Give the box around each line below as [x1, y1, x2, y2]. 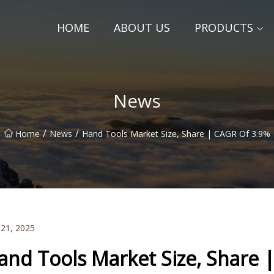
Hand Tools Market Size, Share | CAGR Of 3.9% [81, 127, 270, 139]
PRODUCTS [194, 20, 253, 35]
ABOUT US [114, 20, 170, 35]
